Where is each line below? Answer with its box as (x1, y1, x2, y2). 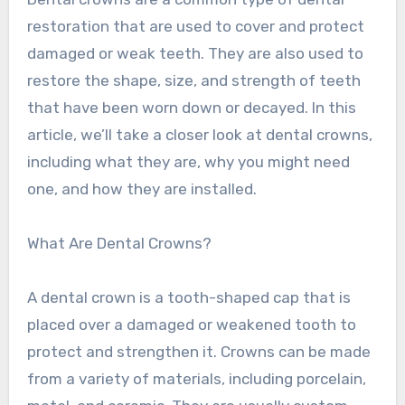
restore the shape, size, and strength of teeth (26, 71, 361, 90)
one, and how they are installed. (26, 180, 257, 199)
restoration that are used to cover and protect (26, 17, 364, 36)
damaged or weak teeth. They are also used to (26, 44, 363, 63)
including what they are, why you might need (26, 153, 350, 172)
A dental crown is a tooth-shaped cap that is (26, 288, 351, 307)
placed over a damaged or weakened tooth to (26, 316, 356, 334)
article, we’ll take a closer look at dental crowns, (26, 126, 372, 145)
